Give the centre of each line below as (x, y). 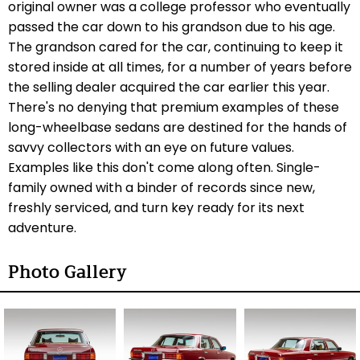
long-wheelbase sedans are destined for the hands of (178, 127)
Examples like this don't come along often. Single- (164, 167)
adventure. (44, 227)
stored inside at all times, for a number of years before (180, 67)
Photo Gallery (67, 272)
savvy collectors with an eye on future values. (151, 147)
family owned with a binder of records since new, (162, 187)
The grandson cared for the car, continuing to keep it (176, 47)
